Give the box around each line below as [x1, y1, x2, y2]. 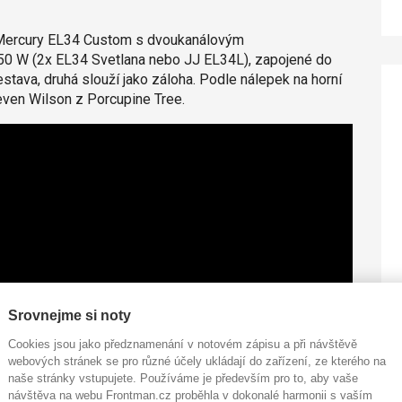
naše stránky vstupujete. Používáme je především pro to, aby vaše [8, 371, 358, 385]
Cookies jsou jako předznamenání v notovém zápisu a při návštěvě [8, 337, 357, 351]
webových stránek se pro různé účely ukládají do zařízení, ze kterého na [8, 354, 386, 368]
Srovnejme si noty [8, 308, 131, 323]
